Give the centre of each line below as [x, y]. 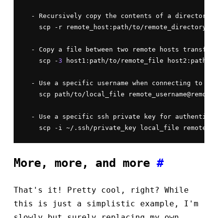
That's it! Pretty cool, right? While [101, 190]
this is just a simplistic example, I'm [106, 203]
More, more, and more [85, 163]
